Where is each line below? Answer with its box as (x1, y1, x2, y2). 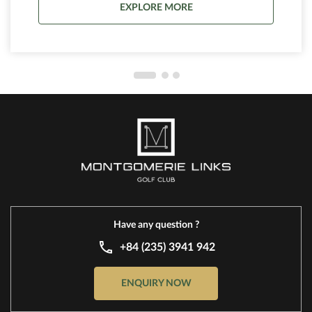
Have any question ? (113, 220, 199, 231)
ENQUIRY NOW (120, 279, 192, 289)
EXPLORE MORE (119, 3, 193, 13)
